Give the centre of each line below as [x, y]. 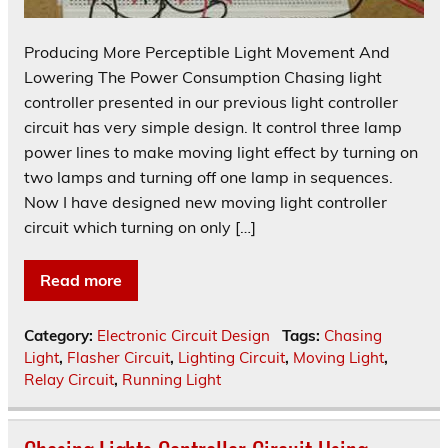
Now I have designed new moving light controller [205, 201]
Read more [81, 279]
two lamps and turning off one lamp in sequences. [208, 176]
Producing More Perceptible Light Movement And [207, 51]
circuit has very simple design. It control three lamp [213, 126]
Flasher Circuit [118, 357]
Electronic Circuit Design [183, 335]
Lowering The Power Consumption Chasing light [203, 76]
